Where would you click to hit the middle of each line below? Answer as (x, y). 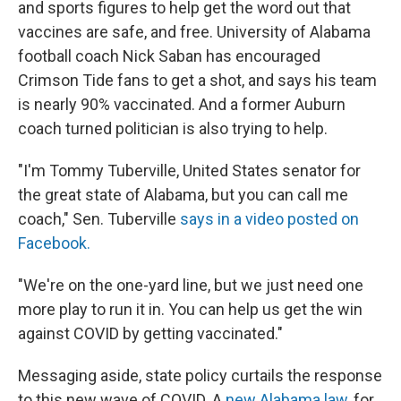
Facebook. (54, 243)
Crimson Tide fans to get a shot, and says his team (197, 80)
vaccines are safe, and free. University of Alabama (194, 32)
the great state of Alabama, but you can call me (183, 195)
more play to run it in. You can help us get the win (190, 309)
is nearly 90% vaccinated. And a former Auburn (182, 104)
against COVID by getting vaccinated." (150, 333)
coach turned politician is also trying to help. (173, 128)
